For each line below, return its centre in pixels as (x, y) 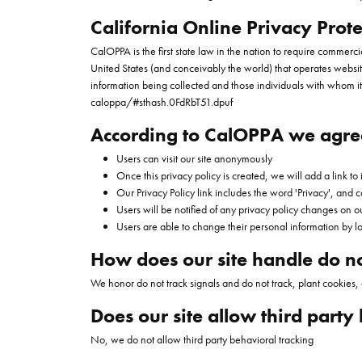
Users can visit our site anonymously (194, 158)
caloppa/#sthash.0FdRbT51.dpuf (162, 102)
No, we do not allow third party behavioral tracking (202, 339)
